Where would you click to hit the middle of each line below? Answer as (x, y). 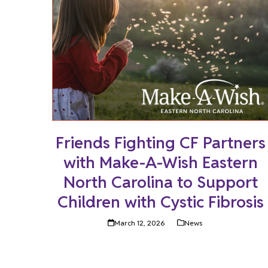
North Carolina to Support (161, 182)
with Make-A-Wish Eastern (161, 162)
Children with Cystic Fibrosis (161, 202)
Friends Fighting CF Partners (161, 142)
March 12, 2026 (139, 223)
